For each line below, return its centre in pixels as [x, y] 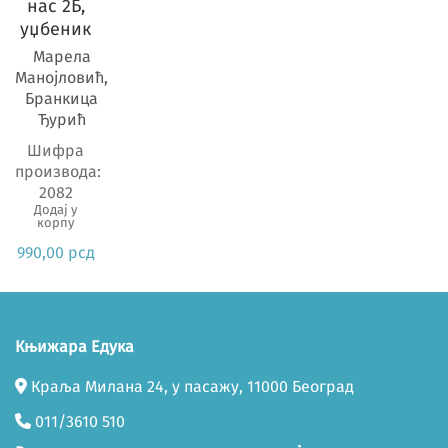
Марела [61, 56]
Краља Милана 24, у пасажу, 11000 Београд [190, 386]
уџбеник [56, 28]
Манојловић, [61, 77]
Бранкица [61, 98]
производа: [58, 171]
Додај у [56, 209]
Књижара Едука [74, 347]
